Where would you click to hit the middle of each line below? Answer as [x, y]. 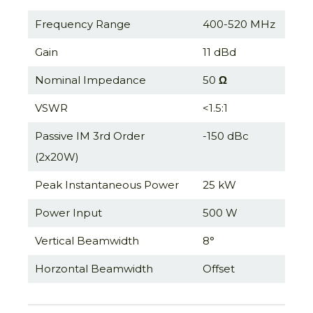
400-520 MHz [239, 24]
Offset [219, 269]
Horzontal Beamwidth [94, 269]
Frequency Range [83, 24]
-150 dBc [226, 136]
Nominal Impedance [90, 80]
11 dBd [219, 52]
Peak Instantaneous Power [107, 185]
